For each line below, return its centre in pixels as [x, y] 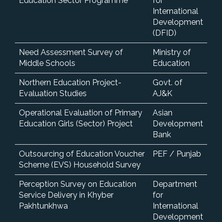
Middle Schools [47, 63]
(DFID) [165, 33]
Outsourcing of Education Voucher [82, 154]
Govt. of [167, 82]
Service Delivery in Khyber [66, 195]
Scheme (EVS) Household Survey [80, 165]
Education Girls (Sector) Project [76, 123]
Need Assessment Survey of [71, 52]
